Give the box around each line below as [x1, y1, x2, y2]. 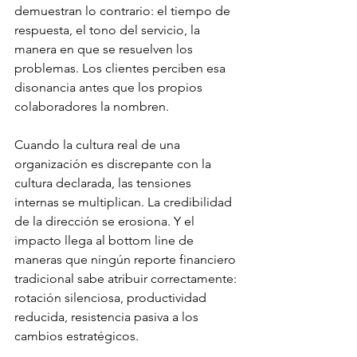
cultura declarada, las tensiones [14, 175, 194, 191]
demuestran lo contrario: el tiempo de [14, 3, 233, 19]
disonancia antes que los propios [14, 80, 206, 96]
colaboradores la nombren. [14, 99, 169, 115]
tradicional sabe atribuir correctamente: [14, 271, 240, 287]
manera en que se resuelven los [14, 41, 196, 57]
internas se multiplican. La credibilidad [14, 194, 235, 210]
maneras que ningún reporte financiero [14, 252, 239, 268]
